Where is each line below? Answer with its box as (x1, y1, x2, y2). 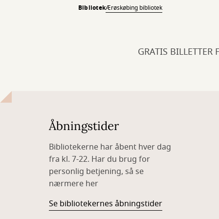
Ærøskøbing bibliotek (106, 3, 163, 13)
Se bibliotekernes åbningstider (49, 198, 162, 210)
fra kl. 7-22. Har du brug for (49, 153, 150, 166)
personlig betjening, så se (49, 166, 144, 178)
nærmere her (49, 178, 98, 190)
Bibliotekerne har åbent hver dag (49, 141, 171, 153)
